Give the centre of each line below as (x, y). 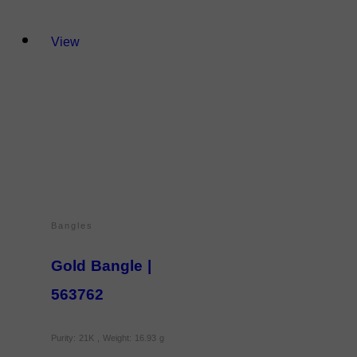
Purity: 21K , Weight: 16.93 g (108, 338)
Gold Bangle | (101, 267)
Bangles (72, 226)
